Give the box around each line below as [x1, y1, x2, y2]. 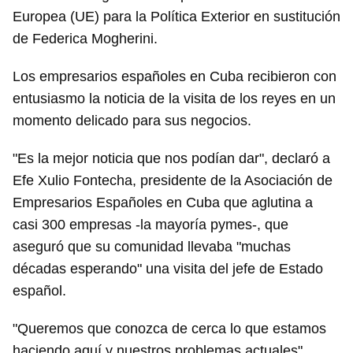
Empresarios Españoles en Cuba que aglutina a [13, 195, 313, 211]
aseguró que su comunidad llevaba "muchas [13, 239, 291, 255]
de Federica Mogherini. [13, 31, 158, 47]
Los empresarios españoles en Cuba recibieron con [13, 69, 336, 85]
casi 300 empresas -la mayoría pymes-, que [13, 217, 288, 233]
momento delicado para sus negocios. [13, 113, 251, 129]
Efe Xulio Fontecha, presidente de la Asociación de [13, 173, 333, 189]
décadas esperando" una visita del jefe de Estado [13, 261, 323, 277]
